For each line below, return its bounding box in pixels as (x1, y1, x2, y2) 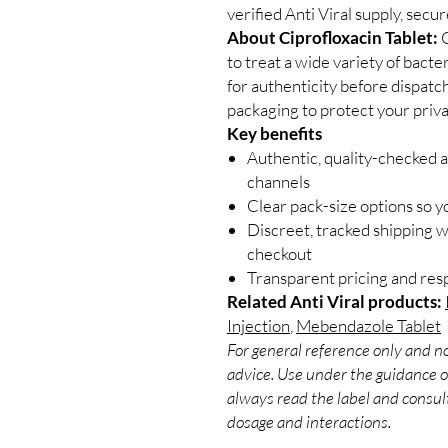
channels (247, 170, 310, 192)
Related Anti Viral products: (227, 290, 442, 312)
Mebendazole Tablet (296, 314, 441, 336)
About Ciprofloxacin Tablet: (227, 26, 438, 48)
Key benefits (227, 122, 322, 144)
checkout (247, 242, 312, 264)
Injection (227, 314, 290, 336)
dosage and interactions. (227, 410, 391, 432)
